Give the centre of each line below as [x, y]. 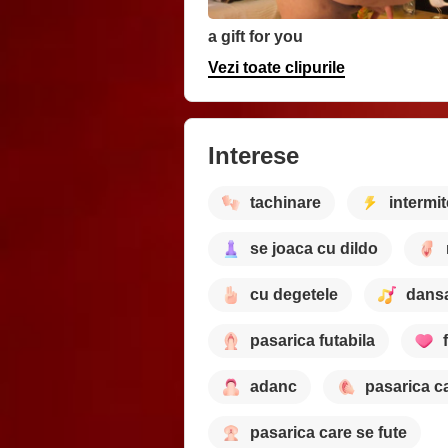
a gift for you [255, 36]
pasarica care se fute [328, 433]
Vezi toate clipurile [276, 67]
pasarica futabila [312, 341]
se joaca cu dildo [314, 249]
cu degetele [294, 295]
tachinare [285, 203]
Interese [253, 155]
